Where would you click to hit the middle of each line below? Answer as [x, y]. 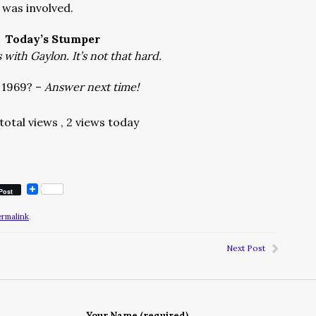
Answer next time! [92, 87]
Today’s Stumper [52, 39]
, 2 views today [99, 122]
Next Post [246, 248]
